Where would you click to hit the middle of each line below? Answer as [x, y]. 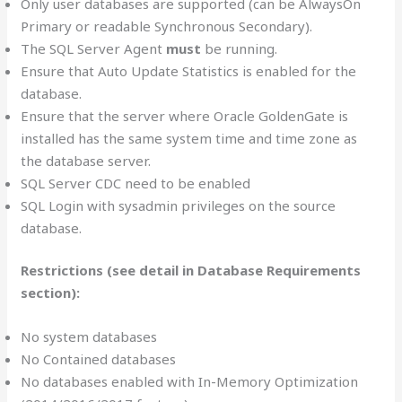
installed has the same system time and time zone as [189, 138]
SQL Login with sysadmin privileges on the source [179, 205]
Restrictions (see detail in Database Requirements [191, 271]
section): [51, 293]
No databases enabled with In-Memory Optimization [190, 382]
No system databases [89, 337]
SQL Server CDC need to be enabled [136, 183]
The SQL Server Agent [94, 48]
